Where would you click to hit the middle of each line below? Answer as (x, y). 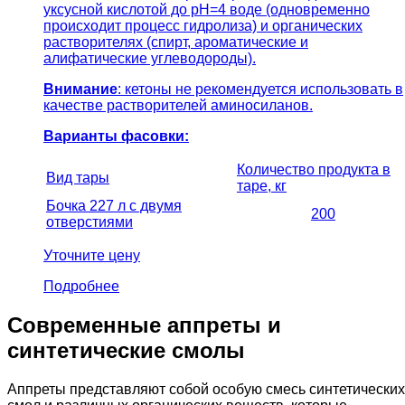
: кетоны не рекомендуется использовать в (260, 89)
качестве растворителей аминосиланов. (178, 105)
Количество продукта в (314, 169)
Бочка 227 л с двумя (114, 205)
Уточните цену (92, 255)
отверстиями (89, 221)
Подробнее (81, 286)
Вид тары (78, 177)
